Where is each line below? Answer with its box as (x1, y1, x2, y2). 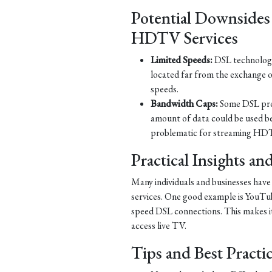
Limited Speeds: (151, 53, 212, 66)
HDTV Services (131, 27, 238, 49)
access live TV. (131, 219, 186, 232)
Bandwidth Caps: (151, 97, 218, 110)
